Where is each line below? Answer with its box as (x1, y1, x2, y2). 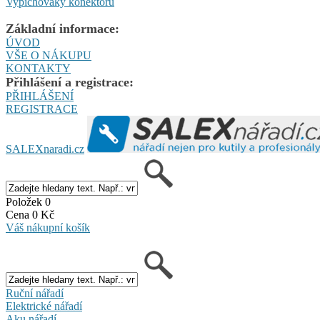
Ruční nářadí (6, 287, 64, 299)
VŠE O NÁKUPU (6, 49, 91, 61)
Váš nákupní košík (6, 221, 90, 234)
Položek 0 (6, 196, 51, 208)
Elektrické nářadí (6, 300, 82, 312)
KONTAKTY (6, 62, 71, 74)
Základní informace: (6, 21, 119, 36)
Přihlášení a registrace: (6, 75, 134, 89)
